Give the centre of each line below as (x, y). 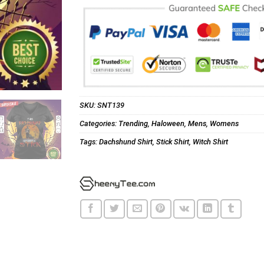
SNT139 (110, 105)
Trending (133, 123)
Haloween (168, 123)
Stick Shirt (172, 141)
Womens (224, 123)
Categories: (99, 123)
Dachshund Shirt (126, 141)
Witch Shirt (210, 141)
